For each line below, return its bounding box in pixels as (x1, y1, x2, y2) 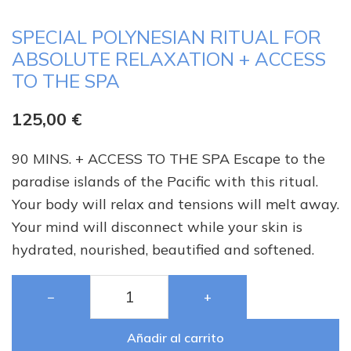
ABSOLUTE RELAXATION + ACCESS (12, 47, 326, 71)
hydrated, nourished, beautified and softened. (12, 241, 314, 259)
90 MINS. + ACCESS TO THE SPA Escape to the (12, 150, 325, 168)
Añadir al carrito (127, 330, 224, 346)
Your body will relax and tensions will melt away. (12, 195, 339, 214)
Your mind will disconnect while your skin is (12, 218, 302, 237)
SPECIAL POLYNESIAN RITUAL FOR (12, 25, 321, 49)
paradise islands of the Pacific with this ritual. (12, 172, 318, 191)
